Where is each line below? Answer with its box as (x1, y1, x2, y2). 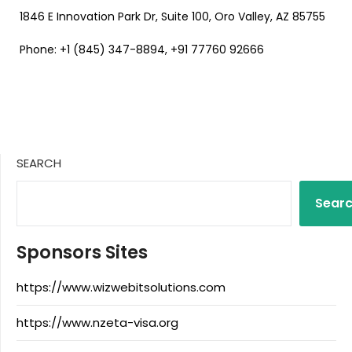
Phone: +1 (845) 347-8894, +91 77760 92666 (20, 41, 264, 57)
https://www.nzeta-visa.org (16, 313, 178, 331)
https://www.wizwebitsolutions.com (16, 278, 225, 295)
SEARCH (16, 154, 61, 171)
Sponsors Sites (16, 239, 148, 265)
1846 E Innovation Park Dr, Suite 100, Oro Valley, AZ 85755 (20, 8, 325, 24)
